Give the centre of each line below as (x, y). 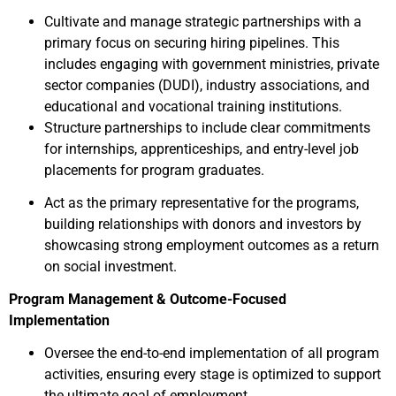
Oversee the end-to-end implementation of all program (212, 353)
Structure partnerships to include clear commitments (207, 128)
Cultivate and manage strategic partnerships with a (203, 22)
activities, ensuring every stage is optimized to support (213, 374)
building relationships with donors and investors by (203, 224)
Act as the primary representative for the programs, (202, 203)
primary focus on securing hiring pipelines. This (192, 43)
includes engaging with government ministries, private (212, 64)
